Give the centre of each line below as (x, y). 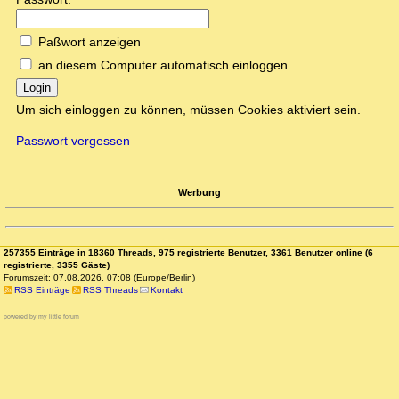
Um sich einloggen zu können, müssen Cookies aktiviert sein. (188, 110)
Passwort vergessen (73, 141)
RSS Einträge (42, 290)
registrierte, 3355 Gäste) (57, 265)
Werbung (199, 192)
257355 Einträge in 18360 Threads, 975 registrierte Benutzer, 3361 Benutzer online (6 (188, 253)
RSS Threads (110, 290)
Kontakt (167, 290)
